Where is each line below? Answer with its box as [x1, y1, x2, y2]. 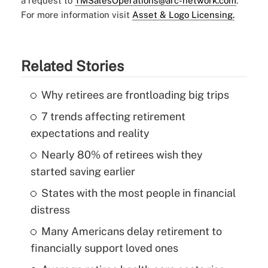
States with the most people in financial [41, 187, 236, 200]
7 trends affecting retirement [41, 110, 185, 123]
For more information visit [20, 10, 132, 20]
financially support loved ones [30, 242, 178, 255]
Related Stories [20, 57, 124, 75]
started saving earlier [30, 165, 135, 178]
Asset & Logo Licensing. [132, 10, 234, 20]
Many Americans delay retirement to [41, 225, 222, 238]
